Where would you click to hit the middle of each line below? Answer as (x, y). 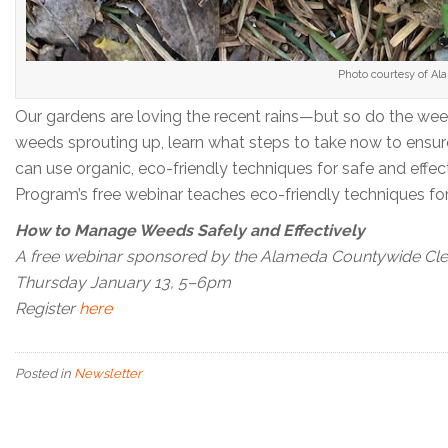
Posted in (44, 373)
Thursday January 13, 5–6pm (123, 282)
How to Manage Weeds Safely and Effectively (190, 230)
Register (47, 308)
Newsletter (108, 373)
